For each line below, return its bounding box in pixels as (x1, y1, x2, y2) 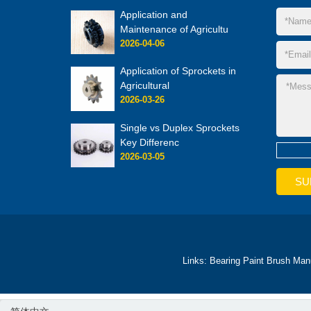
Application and (120, 8, 188, 20)
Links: (182, 255, 210, 266)
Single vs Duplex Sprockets (120, 121, 240, 133)
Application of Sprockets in (120, 65, 237, 77)
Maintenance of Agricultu (120, 23, 229, 35)
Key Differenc (120, 136, 180, 148)
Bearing (209, 255, 240, 266)
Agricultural (120, 80, 170, 92)
